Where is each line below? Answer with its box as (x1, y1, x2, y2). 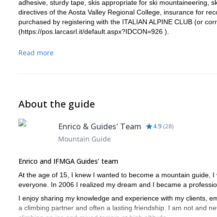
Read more (18, 48, 54, 57)
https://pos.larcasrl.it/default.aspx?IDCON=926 (21, 28, 163, 35)
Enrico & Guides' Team (58, 121, 141, 132)
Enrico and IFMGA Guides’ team (18, 156, 118, 166)
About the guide (18, 97, 95, 110)
